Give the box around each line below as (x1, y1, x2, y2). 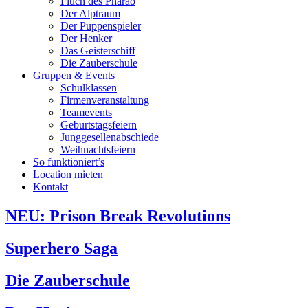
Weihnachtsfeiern (60, 143, 135, 155)
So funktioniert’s (33, 155, 104, 168)
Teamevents (60, 106, 112, 118)
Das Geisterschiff (60, 44, 135, 56)
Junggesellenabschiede (60, 131, 159, 143)
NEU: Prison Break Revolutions (5, 206, 230, 225)
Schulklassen (60, 81, 117, 93)
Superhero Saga (5, 239, 118, 257)
